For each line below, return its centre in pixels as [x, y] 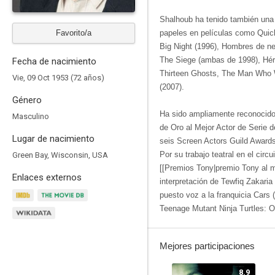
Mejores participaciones [207, 246]
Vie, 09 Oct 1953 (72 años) [58, 78]
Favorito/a [74, 33]
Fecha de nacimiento [54, 61]
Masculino [31, 116]
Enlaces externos [47, 177]
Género [27, 100]
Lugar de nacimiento [53, 139]
